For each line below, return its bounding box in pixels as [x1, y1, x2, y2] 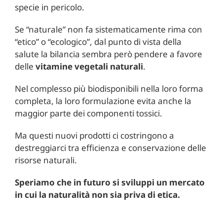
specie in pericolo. [14, 1, 84, 13]
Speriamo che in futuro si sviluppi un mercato [14, 176, 205, 188]
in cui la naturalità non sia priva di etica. [14, 188, 180, 200]
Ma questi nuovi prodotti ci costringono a [14, 129, 174, 141]
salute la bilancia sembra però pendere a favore [14, 48, 202, 60]
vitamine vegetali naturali [35, 60, 143, 72]
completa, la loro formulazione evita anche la [14, 95, 191, 107]
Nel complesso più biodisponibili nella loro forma [14, 82, 203, 94]
